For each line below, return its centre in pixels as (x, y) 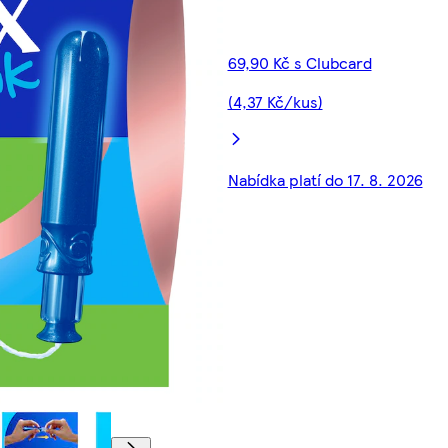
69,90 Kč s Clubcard (299, 63)
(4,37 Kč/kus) (275, 102)
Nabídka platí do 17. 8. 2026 (325, 180)
